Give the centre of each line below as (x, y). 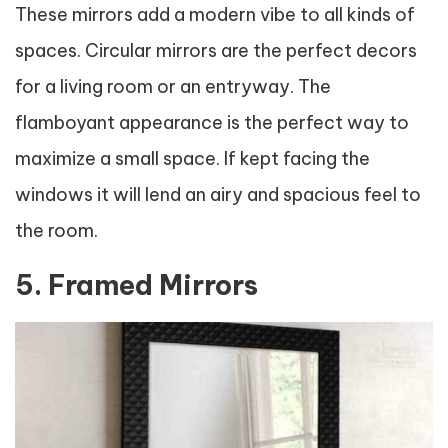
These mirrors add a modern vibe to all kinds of (215, 14)
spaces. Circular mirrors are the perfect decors (216, 50)
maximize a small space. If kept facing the (192, 158)
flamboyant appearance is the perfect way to (212, 122)
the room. (56, 230)
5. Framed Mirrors (136, 284)
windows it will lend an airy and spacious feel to (218, 194)
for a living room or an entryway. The (173, 86)
